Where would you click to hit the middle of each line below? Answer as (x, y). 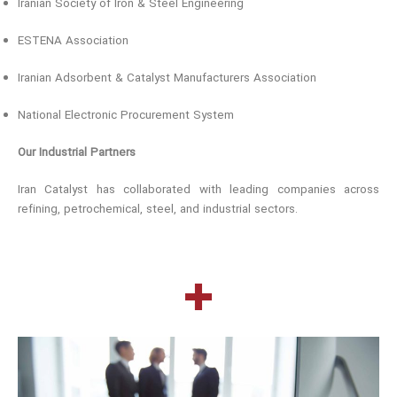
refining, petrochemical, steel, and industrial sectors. (158, 210)
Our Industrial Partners (77, 153)
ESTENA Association (73, 41)
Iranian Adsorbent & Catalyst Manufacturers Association (167, 78)
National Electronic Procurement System (126, 116)
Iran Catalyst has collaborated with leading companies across (198, 190)
